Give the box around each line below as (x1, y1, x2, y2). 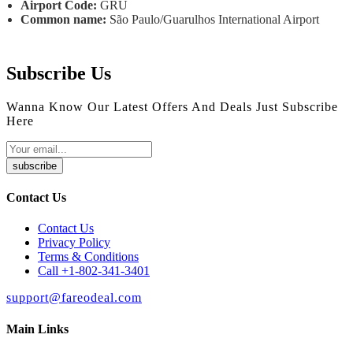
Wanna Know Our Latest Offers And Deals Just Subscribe (6, 99, 338, 113)
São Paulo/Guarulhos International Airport (110, 12, 325, 26)
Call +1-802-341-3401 (38, 264, 150, 278)
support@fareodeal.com (6, 291, 142, 305)
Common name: (20, 12, 110, 26)
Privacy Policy (38, 236, 110, 250)
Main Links (6, 321, 69, 336)
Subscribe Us (6, 62, 111, 84)
